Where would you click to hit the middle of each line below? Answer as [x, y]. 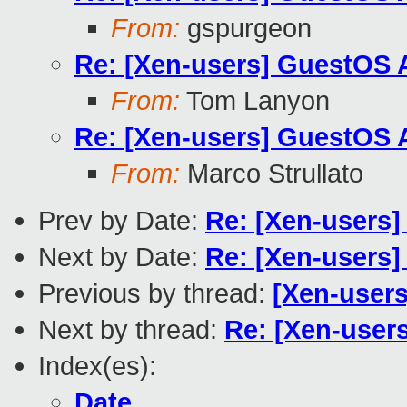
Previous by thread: [155, 293]
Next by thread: [131, 330]
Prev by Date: [122, 221]
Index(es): [97, 366]
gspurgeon [246, 28]
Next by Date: [122, 257]
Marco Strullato [272, 174]
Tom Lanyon [255, 101]
